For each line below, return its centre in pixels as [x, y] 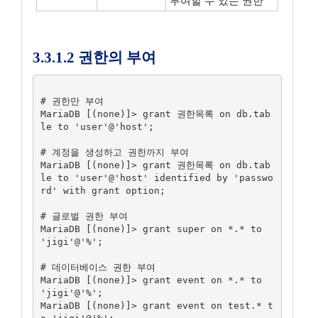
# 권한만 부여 [72, 101]
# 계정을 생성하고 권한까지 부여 [114, 152]
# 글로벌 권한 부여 [84, 216]
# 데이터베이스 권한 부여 [98, 267]
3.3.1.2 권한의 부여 [94, 57]
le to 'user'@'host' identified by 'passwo [157, 177]
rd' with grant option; [103, 190]
